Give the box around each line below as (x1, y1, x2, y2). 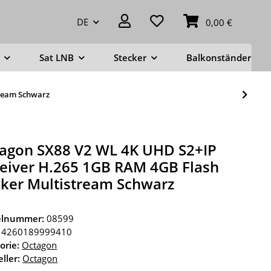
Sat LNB (39, 51, 74, 64)
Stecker (114, 51, 146, 64)
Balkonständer (186, 51, 251, 64)
